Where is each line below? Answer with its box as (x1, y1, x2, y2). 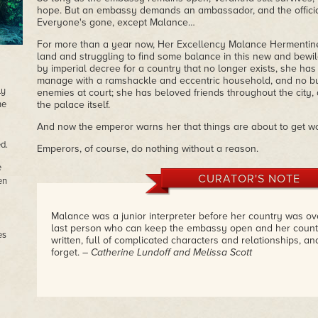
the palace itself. (36, 99, 110, 111)
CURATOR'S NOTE (197, 172, 300, 186)
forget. (50, 246, 82, 258)
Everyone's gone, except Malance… (36, 16, 195, 28)
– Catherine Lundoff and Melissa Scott (82, 246, 252, 258)
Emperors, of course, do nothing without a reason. (36, 143, 258, 155)
